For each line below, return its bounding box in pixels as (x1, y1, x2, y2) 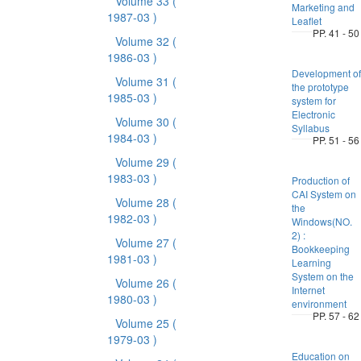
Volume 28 (114, 194, 172, 210)
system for (291, 93, 336, 107)
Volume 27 (114, 234, 172, 251)
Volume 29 (114, 154, 172, 170)
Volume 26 (114, 275, 172, 291)
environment (291, 297, 346, 310)
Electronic (291, 107, 335, 121)
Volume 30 (114, 114, 172, 130)
